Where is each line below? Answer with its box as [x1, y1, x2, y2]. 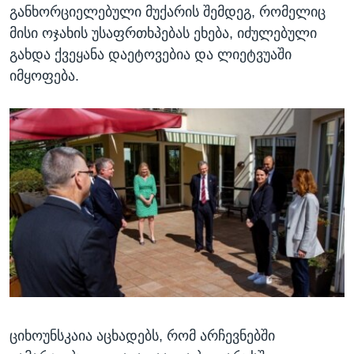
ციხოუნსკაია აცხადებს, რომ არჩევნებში [9, 327, 275, 344]
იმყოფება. [9, 67, 79, 84]
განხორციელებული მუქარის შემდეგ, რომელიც [9, 3, 326, 20]
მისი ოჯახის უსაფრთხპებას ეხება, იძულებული [9, 24, 317, 41]
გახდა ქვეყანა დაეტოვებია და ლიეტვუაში [9, 46, 292, 62]
